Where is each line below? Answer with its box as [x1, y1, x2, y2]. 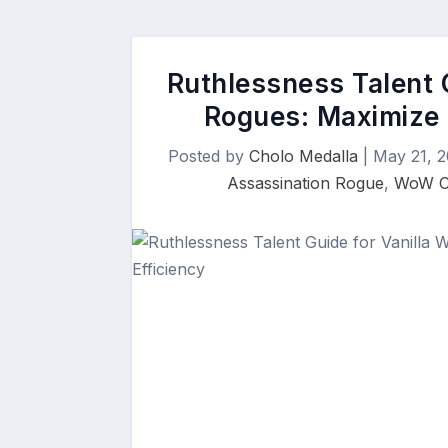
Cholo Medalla [249, 146, 358, 166]
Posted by [168, 146, 249, 166]
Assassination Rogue [226, 173, 384, 193]
